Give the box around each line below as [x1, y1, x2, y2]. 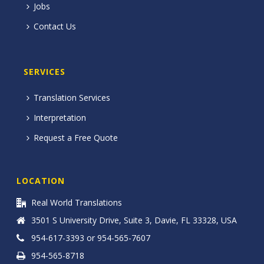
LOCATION [16, 175, 65, 187]
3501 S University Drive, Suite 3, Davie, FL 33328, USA [31, 214, 237, 226]
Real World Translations [31, 197, 123, 209]
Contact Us [33, 21, 76, 32]
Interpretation [33, 112, 86, 124]
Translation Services [33, 92, 110, 104]
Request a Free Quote [33, 132, 118, 144]
